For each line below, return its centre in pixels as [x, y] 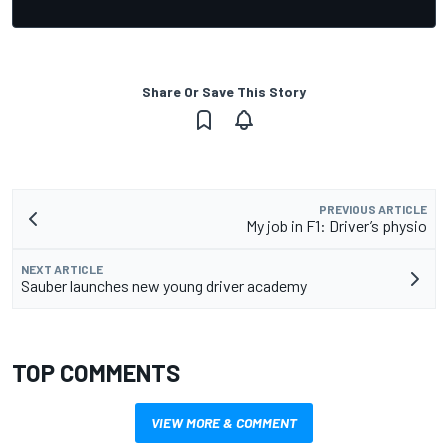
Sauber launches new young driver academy [164, 285]
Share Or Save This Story [224, 91]
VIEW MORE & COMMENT [224, 422]
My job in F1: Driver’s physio [336, 225]
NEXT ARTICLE [62, 268]
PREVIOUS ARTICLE [373, 208]
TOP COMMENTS [96, 372]
